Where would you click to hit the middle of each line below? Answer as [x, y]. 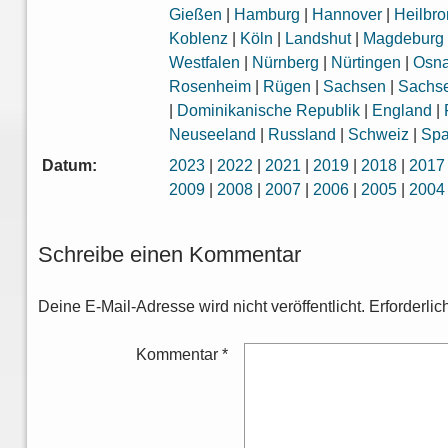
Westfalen [205, 63]
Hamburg [267, 15]
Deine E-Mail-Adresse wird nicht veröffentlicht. [202, 307]
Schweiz [379, 135]
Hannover [347, 15]
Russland [302, 135]
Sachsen [355, 87]
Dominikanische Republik [269, 111]
